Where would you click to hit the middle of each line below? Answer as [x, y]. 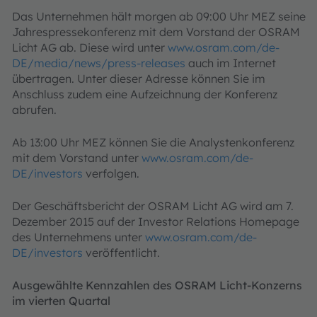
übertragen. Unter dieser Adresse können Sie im [139, 79]
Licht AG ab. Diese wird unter [90, 47]
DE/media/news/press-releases [99, 63]
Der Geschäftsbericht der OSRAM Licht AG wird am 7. [153, 206]
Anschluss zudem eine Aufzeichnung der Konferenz [145, 94]
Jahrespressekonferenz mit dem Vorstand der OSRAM [156, 32]
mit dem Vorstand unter [77, 158]
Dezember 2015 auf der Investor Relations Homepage [156, 221]
